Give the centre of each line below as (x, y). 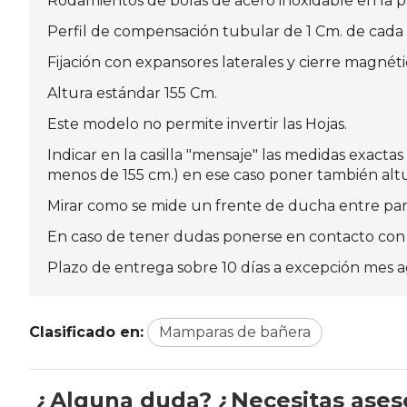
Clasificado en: (86, 333)
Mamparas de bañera (235, 333)
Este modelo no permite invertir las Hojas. (197, 124)
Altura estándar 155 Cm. (132, 94)
